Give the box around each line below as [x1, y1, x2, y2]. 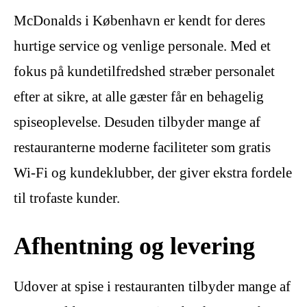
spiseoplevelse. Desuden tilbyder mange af [14, 114, 260, 131]
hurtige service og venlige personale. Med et [14, 38, 271, 55]
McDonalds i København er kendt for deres [14, 12, 265, 29]
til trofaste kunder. [14, 190, 120, 207]
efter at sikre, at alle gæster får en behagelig [14, 88, 264, 106]
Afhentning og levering [14, 231, 255, 260]
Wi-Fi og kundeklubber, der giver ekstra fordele [14, 164, 292, 182]
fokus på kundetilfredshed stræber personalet [14, 63, 275, 80]
